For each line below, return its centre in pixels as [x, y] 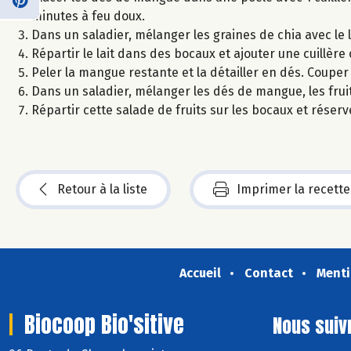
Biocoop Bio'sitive [104, 324]
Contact [268, 273]
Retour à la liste [102, 189]
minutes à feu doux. [88, 16]
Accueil [200, 273]
